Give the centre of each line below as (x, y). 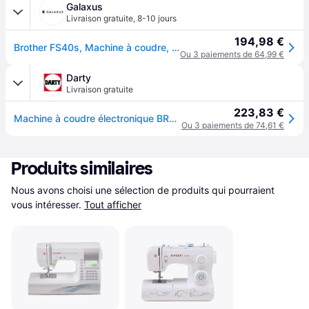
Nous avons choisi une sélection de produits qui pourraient (143, 190)
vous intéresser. (46, 205)
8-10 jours (157, 18)
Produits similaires (82, 169)
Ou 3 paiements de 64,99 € (232, 54)
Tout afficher (113, 205)
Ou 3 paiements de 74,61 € (233, 125)
